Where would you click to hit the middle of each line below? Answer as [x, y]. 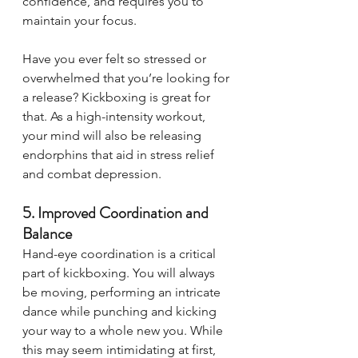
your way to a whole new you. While [124, 331]
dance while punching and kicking [121, 312]
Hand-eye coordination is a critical [121, 254]
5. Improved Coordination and [117, 213]
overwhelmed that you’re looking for [127, 78]
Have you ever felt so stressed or [116, 59]
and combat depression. [93, 174]
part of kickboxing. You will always [120, 273]
